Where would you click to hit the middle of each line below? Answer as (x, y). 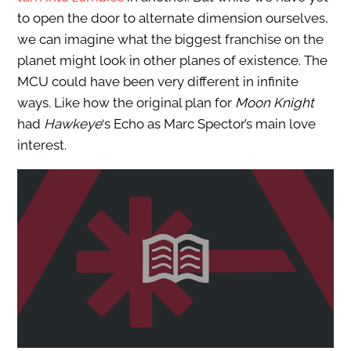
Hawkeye (72, 124)
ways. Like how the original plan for (126, 103)
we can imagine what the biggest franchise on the (170, 40)
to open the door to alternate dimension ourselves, (172, 18)
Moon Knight (274, 103)
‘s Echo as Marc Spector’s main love (208, 124)
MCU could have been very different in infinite (157, 82)
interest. (42, 145)
